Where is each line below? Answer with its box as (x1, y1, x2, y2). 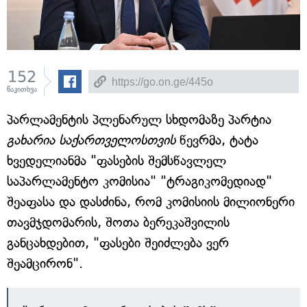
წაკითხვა (7, 85, 37, 94)
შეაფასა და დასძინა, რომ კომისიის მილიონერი (7, 194, 295, 210)
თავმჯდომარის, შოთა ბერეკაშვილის (7, 214, 230, 230)
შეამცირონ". (7, 256, 83, 271)
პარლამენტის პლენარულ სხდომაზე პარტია (7, 112, 271, 127)
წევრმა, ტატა (175, 132, 258, 148)
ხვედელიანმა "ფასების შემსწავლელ (7, 153, 226, 169)
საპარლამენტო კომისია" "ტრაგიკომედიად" (7, 173, 272, 189)
